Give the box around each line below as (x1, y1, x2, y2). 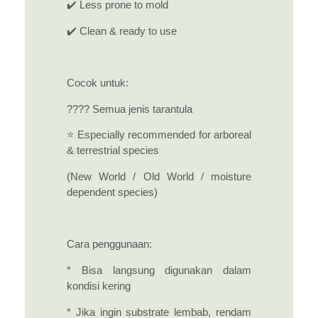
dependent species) (67, 186, 158, 198)
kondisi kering (67, 280, 131, 292)
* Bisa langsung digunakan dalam (67, 264, 251, 276)
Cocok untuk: (67, 77, 128, 89)
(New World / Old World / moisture (67, 170, 251, 182)
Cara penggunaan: (67, 238, 152, 251)
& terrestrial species (67, 145, 159, 157)
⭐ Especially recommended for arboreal (67, 129, 251, 141)
